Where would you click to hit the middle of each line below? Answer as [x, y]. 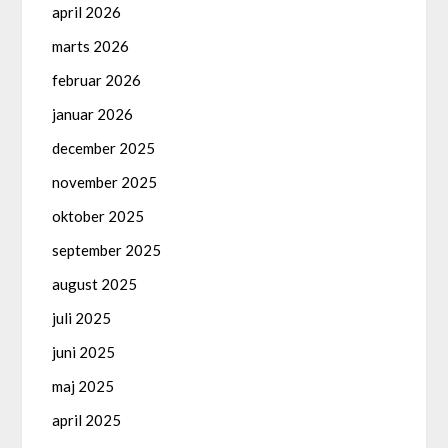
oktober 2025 [98, 215]
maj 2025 [83, 385]
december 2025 [104, 147]
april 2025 [87, 419]
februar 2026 [97, 79]
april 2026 [87, 11]
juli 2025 [82, 317]
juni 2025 [84, 351]
